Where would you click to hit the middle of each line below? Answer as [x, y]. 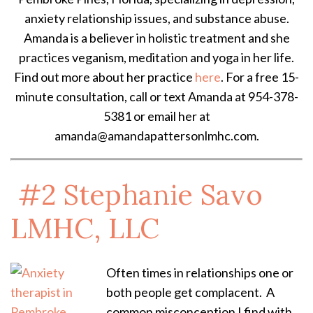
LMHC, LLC [85, 228]
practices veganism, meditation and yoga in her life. [156, 58]
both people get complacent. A [190, 292]
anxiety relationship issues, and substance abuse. [156, 19]
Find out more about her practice [104, 77]
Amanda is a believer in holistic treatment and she [156, 38]
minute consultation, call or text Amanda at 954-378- [156, 97]
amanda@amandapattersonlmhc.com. [156, 136]
